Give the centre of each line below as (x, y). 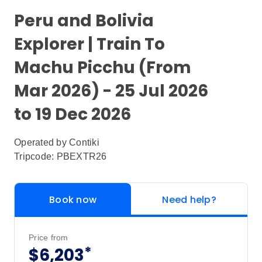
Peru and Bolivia (84, 21)
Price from (49, 237)
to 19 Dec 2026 (73, 114)
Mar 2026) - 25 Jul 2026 (111, 91)
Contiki (84, 142)
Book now (73, 200)
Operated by (42, 142)
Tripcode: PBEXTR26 (61, 156)
